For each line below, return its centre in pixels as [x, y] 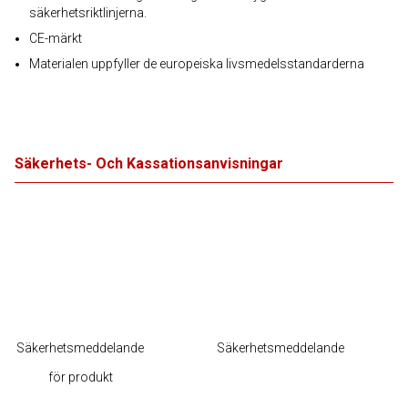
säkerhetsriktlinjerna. [88, 13]
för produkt [80, 377]
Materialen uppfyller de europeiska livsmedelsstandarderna [197, 64]
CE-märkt [56, 38]
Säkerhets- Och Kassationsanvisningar [149, 163]
